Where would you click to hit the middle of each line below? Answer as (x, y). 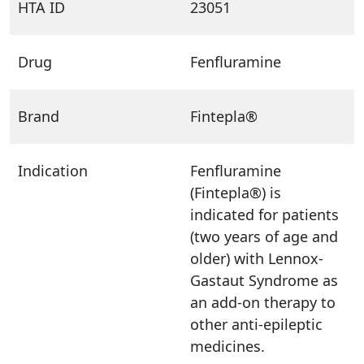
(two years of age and (264, 236)
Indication (53, 170)
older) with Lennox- (257, 258)
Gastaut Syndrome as (264, 280)
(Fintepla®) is (236, 192)
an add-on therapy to (263, 302)
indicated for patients (264, 214)
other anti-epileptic (256, 324)
